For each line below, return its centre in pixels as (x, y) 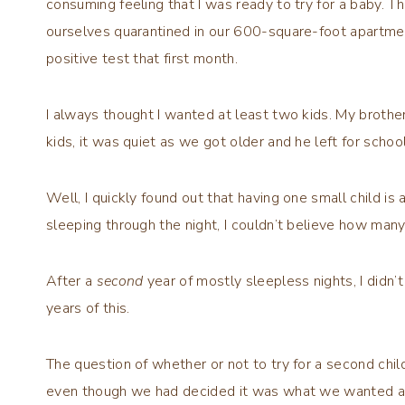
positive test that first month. (142, 59)
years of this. (88, 309)
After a (71, 282)
